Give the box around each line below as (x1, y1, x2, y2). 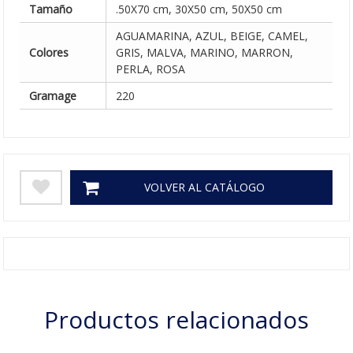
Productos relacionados (44, 303, 309, 336)
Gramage (29, 87, 77, 103)
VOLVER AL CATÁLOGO (144, 179, 265, 195)
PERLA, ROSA (116, 61, 186, 76)
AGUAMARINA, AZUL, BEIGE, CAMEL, (116, 28, 309, 43)
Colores (29, 44, 69, 60)
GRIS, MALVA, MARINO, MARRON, (116, 44, 294, 60)
